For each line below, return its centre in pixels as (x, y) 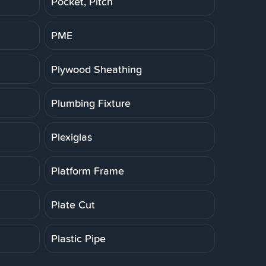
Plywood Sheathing (96, 69)
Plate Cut (73, 204)
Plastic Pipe (78, 238)
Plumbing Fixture (91, 103)
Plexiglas (72, 137)
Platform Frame (88, 170)
